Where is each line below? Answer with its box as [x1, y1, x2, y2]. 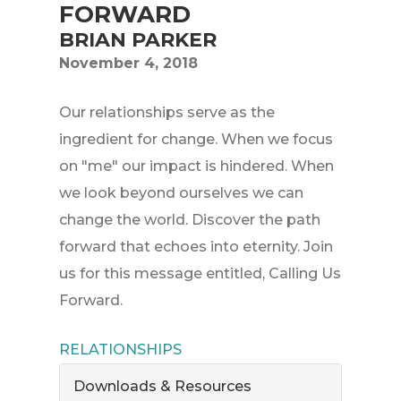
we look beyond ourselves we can [59, 184, 304, 202]
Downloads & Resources [73, 378, 252, 396]
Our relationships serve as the [59, 104, 276, 122]
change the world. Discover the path [59, 211, 321, 229]
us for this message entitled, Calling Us [59, 265, 342, 283]
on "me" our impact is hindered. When [59, 158, 335, 175]
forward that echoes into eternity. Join [59, 238, 334, 256]
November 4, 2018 [59, 55, 199, 73]
